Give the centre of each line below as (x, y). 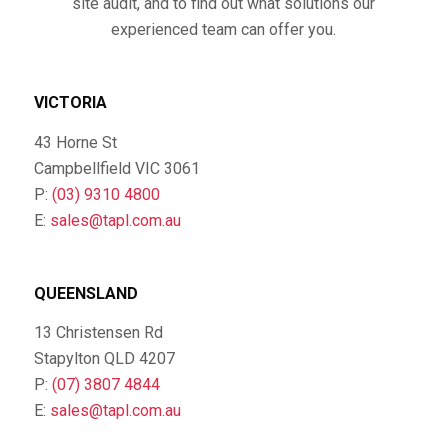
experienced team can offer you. (224, 29)
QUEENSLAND (85, 293)
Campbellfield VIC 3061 (116, 168)
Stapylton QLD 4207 (104, 359)
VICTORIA (70, 102)
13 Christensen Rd (98, 333)
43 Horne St (75, 142)
